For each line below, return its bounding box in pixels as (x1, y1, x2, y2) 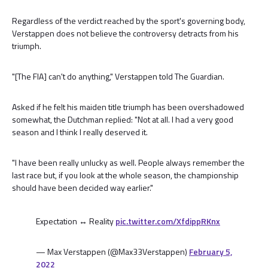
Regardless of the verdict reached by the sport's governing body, (12, 14, 245, 27)
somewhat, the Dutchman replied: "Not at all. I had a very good (12, 113, 233, 126)
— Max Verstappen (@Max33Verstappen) (36, 245, 189, 258)
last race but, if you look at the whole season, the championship (12, 169, 239, 181)
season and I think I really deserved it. (12, 126, 148, 138)
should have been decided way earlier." (12, 181, 153, 194)
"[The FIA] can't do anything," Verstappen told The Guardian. (12, 70, 224, 83)
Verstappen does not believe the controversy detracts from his (12, 27, 239, 39)
